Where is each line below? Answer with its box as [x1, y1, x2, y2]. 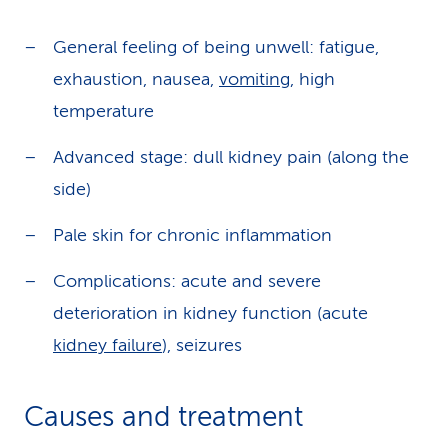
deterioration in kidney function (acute [53, 303, 368, 323]
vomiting [219, 69, 290, 89]
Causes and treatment [24, 401, 303, 432]
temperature [53, 101, 154, 121]
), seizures [162, 335, 242, 355]
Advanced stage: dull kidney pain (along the [53, 147, 409, 167]
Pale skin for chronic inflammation [53, 225, 332, 245]
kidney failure [53, 335, 162, 355]
